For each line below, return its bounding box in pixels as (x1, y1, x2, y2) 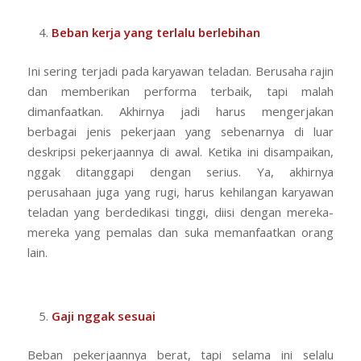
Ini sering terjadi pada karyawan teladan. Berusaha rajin (27, 63, 334, 80)
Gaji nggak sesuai (51, 307, 156, 324)
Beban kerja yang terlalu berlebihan (51, 24, 260, 41)
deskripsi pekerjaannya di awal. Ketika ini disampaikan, (27, 143, 334, 160)
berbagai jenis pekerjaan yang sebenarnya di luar (27, 123, 334, 140)
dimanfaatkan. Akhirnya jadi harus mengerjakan (27, 103, 334, 120)
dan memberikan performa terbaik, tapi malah (27, 83, 334, 100)
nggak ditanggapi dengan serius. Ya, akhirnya (27, 164, 334, 180)
